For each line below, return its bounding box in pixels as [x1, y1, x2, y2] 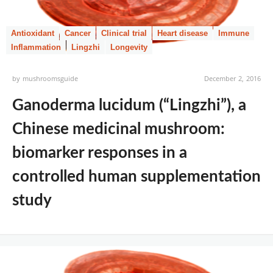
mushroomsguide [23, 74, 79, 83]
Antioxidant [11, 29, 54, 38]
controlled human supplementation [12, 169, 261, 185]
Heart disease [157, 29, 208, 38]
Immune [218, 29, 249, 38]
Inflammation [11, 43, 61, 52]
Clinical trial [101, 29, 147, 38]
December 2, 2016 [204, 74, 261, 83]
